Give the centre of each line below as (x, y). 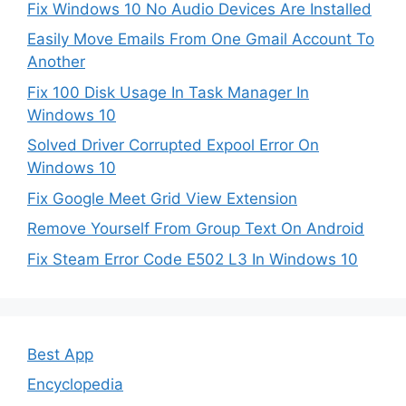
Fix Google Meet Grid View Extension (162, 198)
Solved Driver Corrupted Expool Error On (173, 145)
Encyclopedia (75, 384)
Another (56, 62)
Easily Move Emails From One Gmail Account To (201, 39)
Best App (60, 354)
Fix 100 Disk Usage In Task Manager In (168, 92)
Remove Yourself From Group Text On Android (196, 228)
